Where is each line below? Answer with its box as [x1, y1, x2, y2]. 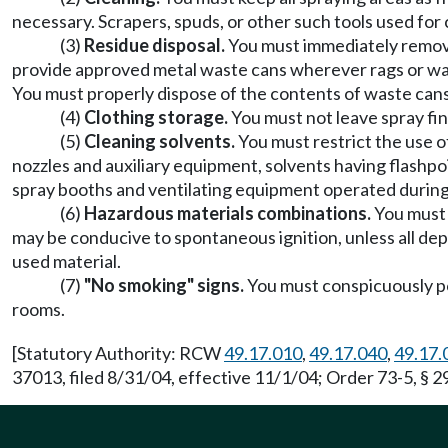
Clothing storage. [84, 106, 228, 128]
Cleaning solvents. [84, 130, 235, 152]
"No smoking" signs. [84, 274, 244, 296]
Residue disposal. [84, 34, 225, 56]
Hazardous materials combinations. [84, 202, 371, 224]
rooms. [12, 298, 65, 320]
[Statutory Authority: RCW [12, 342, 224, 364]
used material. [12, 250, 121, 272]
